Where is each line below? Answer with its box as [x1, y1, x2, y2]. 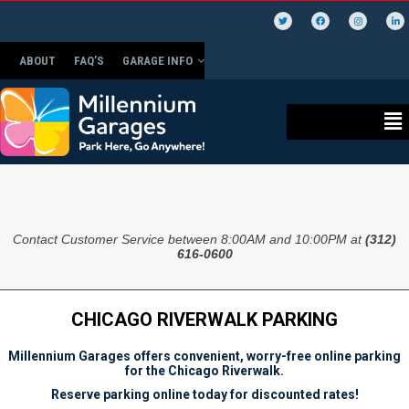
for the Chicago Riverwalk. [125, 363, 284, 378]
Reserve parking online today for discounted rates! [50, 387, 359, 402]
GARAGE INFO [122, 54, 193, 68]
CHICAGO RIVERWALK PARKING [71, 309, 338, 330]
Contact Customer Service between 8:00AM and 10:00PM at [13, 232, 365, 246]
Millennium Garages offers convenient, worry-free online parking [8, 349, 401, 363]
